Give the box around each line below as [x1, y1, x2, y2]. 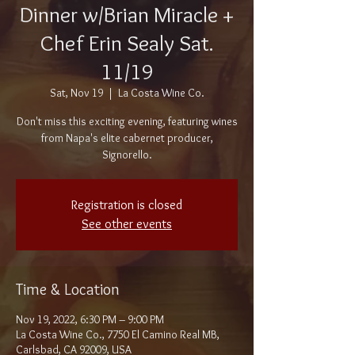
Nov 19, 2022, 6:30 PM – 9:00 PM [16, 312, 164, 326]
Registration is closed [71, 197, 182, 212]
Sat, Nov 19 [49, 86, 103, 100]
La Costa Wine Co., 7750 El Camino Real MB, [16, 327, 219, 342]
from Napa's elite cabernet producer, [40, 131, 213, 145]
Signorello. [101, 147, 152, 162]
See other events [82, 216, 172, 231]
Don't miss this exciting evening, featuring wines [16, 114, 238, 128]
